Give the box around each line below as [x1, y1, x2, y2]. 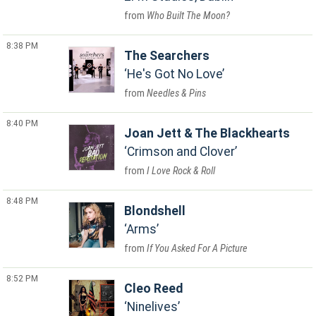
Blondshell [124, 204, 186, 218]
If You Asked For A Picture [147, 243, 248, 255]
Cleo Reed [124, 281, 183, 296]
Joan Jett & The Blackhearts [124, 126, 291, 140]
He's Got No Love [127, 67, 223, 81]
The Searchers [124, 49, 210, 63]
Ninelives [127, 300, 178, 314]
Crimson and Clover [127, 145, 236, 159]
